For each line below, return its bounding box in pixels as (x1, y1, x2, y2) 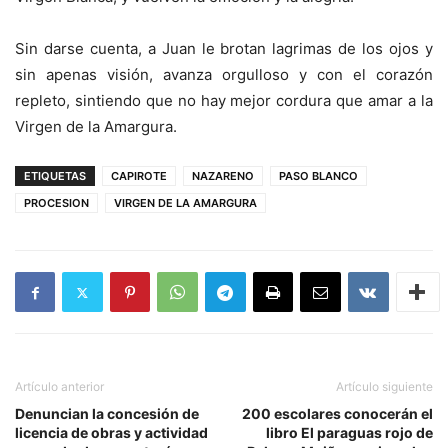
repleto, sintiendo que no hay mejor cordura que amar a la (15, 91, 433, 111)
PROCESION (24, 196, 89, 211)
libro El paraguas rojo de (266, 424, 433, 442)
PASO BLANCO (279, 169, 358, 184)
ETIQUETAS (24, 169, 86, 184)
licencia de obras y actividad (15, 424, 208, 442)
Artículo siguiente (336, 379, 433, 395)
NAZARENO (192, 169, 254, 184)
